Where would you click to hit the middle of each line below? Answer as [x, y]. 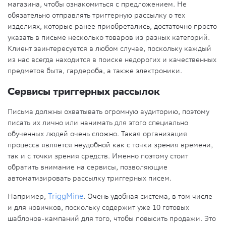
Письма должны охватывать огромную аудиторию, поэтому [108, 112]
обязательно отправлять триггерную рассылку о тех [96, 15]
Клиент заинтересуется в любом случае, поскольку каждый [109, 49]
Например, [28, 196]
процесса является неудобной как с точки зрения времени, [110, 145]
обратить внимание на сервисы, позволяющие [88, 167]
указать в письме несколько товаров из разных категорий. [109, 38]
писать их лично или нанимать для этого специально [98, 123]
